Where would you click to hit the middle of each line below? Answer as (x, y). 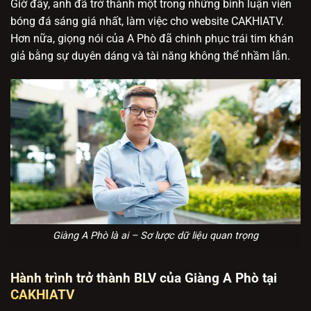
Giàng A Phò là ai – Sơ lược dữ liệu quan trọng (155, 236)
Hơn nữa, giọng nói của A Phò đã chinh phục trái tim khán (152, 38)
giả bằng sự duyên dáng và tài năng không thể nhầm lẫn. (150, 56)
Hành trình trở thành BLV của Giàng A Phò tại (144, 278)
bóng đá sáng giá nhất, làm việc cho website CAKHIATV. (147, 21)
